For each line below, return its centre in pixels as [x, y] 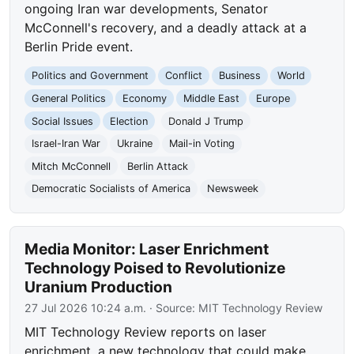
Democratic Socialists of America [111, 189]
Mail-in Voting [201, 144]
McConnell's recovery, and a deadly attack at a [166, 28]
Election [128, 121]
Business [239, 76]
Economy [144, 99]
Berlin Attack [157, 166]
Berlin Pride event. [79, 47]
